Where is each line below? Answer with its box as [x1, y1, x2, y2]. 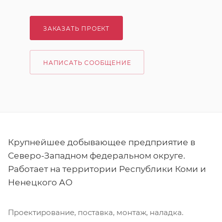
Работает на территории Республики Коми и [8, 164, 206, 174]
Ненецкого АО [8, 177, 72, 188]
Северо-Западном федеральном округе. [8, 151, 185, 161]
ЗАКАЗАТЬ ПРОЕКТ [43, 25, 110, 32]
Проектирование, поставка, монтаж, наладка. [8, 208, 183, 218]
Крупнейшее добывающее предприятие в [8, 137, 195, 148]
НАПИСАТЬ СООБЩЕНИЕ [43, 59, 131, 66]
